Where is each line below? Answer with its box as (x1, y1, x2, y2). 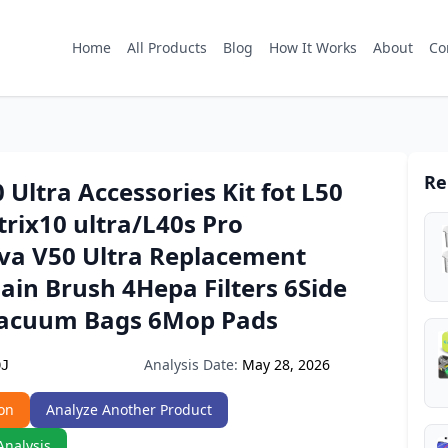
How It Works (269, 38, 357, 57)
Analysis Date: (144, 355, 238, 374)
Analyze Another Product (46, 400, 212, 419)
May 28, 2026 (242, 355, 330, 374)
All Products (127, 38, 207, 57)
